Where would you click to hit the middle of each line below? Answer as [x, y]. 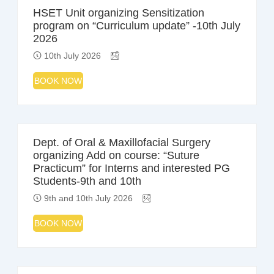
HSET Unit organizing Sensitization [118, 13]
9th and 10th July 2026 [87, 198]
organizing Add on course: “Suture [116, 156]
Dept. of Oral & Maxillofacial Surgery [121, 143]
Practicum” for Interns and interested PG [131, 168]
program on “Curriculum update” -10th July [136, 26]
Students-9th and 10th [87, 181]
